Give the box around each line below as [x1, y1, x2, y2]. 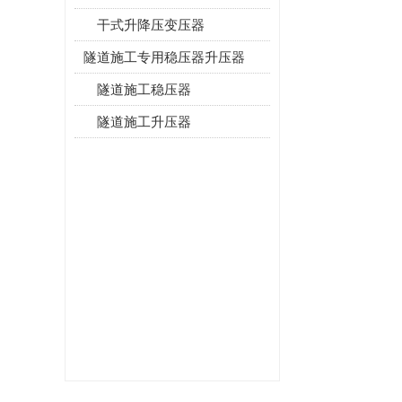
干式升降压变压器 [97, 17, 205, 32]
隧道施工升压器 [97, 114, 191, 129]
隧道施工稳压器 [97, 82, 191, 97]
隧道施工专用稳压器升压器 [83, 49, 245, 65]
